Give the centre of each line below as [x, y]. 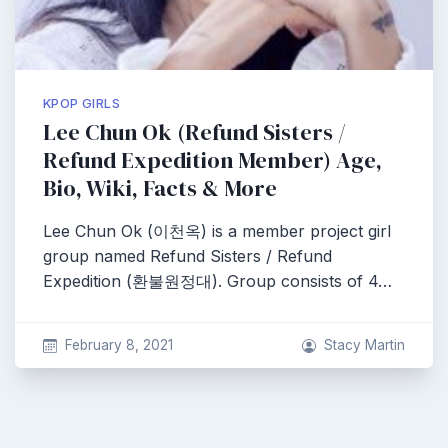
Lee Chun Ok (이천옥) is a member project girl [217, 231]
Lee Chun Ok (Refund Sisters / [194, 132]
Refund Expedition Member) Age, [212, 160]
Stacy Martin [364, 345]
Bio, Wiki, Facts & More [160, 188]
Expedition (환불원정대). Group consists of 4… [217, 281]
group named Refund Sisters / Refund [187, 256]
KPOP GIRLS [81, 103]
